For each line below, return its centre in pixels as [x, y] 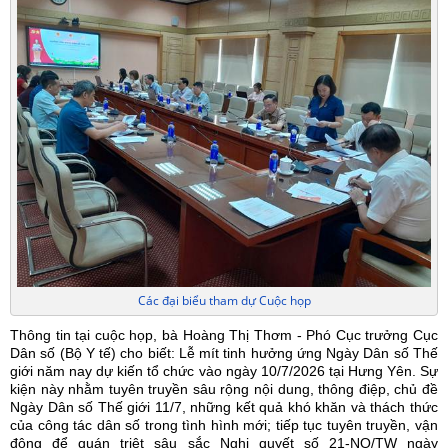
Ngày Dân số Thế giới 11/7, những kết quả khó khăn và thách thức [224, 407]
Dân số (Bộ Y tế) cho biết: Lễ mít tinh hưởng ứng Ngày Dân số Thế [224, 353]
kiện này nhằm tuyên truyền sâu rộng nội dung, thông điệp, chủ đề [224, 389]
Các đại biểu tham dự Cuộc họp [224, 300]
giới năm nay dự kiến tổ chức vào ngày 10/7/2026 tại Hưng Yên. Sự [224, 371]
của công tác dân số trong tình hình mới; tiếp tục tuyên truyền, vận [224, 425]
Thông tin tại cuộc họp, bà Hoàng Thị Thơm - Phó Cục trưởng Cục [224, 335]
